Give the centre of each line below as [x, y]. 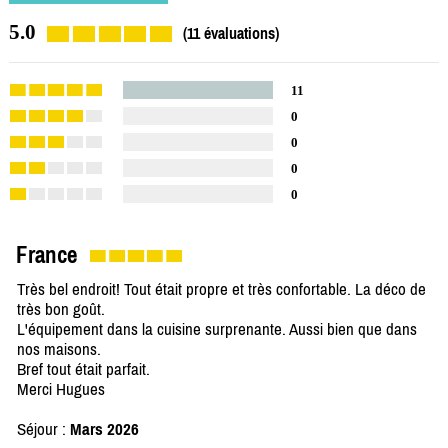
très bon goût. [61, 309]
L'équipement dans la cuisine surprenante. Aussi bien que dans [217, 329]
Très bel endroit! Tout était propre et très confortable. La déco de [221, 289]
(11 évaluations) [231, 33]
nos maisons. [59, 349]
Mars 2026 [104, 429]
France [46, 255]
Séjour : [43, 429]
